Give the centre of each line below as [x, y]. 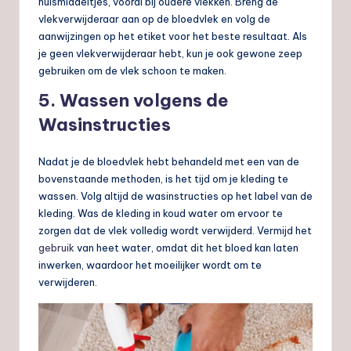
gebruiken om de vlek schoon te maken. [132, 71]
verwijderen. [68, 282]
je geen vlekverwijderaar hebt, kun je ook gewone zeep [170, 54]
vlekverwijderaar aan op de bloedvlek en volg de [154, 19]
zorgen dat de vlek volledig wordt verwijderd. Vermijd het [175, 231]
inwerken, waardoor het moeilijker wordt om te [150, 265]
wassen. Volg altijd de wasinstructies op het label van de [175, 196]
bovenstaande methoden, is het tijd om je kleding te [163, 179]
